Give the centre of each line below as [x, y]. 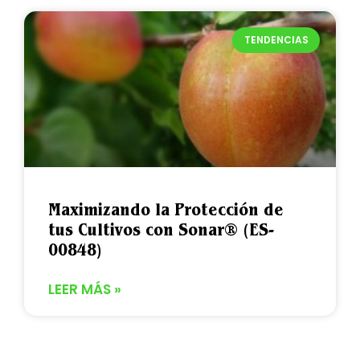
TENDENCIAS [276, 39]
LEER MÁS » [85, 289]
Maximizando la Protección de [166, 209]
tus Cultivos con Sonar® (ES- [161, 229]
